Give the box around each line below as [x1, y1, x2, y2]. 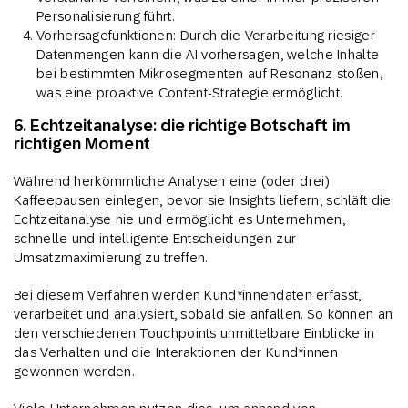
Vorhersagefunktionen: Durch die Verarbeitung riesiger [36, 27, 375, 44]
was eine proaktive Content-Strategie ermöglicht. [36, 85, 342, 101]
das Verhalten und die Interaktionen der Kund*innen [14, 344, 338, 361]
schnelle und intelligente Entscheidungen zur [14, 230, 297, 247]
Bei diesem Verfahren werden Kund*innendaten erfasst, [14, 287, 362, 303]
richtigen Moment [14, 134, 150, 154]
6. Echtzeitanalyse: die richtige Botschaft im [14, 116, 351, 136]
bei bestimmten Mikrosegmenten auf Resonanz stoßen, [36, 66, 382, 82]
